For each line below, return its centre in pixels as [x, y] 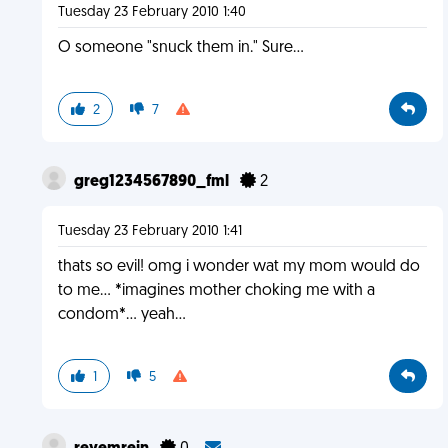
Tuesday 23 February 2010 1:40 [151, 12]
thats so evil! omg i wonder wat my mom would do [238, 267]
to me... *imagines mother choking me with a [216, 291]
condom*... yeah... [121, 315]
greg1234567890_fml [152, 182]
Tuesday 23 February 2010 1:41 [149, 231]
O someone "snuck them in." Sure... [180, 48]
